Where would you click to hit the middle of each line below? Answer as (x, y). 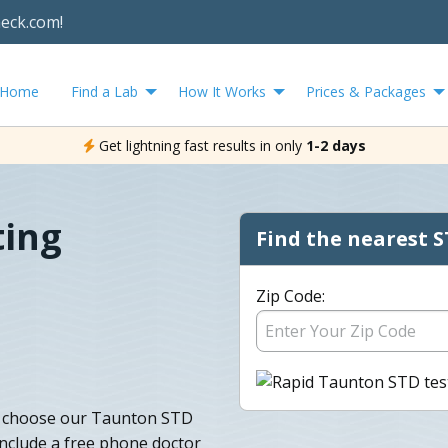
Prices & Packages (366, 91)
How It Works (222, 91)
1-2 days (335, 145)
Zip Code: (290, 295)
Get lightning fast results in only (200, 145)
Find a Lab (104, 91)
